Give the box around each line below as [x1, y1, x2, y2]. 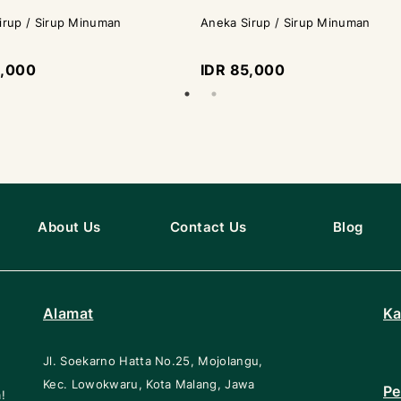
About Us [38, 218, 101, 235]
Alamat [43, 304, 94, 322]
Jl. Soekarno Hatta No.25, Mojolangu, [43, 354, 263, 368]
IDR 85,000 [200, 61, 285, 79]
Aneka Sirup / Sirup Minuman [200, 15, 371, 30]
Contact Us [170, 218, 247, 235]
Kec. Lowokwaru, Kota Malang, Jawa [43, 377, 255, 391]
